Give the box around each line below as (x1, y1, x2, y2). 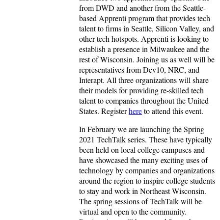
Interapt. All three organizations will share (79, 75, 209, 85)
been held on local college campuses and (79, 144, 205, 155)
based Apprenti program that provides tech (79, 13, 210, 24)
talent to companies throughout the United (79, 95, 209, 106)
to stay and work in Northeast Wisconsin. (79, 186, 206, 196)
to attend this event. (142, 106, 203, 116)
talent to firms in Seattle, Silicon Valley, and (79, 23, 214, 34)
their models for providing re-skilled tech (79, 85, 204, 96)
